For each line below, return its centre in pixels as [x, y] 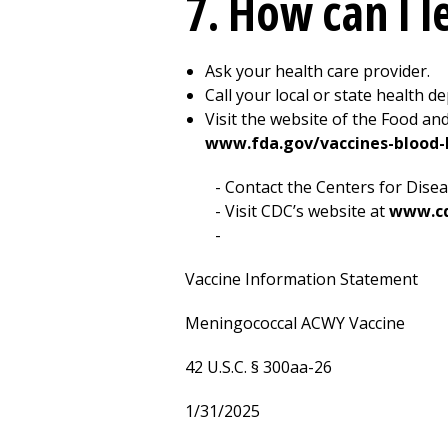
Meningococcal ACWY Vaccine [295, 323]
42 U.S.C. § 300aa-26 [258, 367]
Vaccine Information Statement [301, 279]
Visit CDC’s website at [307, 211]
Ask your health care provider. [317, 71]
